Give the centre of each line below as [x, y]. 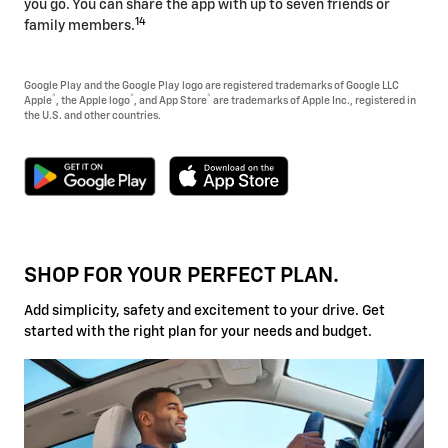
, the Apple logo [93, 101]
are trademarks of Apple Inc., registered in [313, 101]
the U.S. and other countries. [92, 116]
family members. [79, 26]
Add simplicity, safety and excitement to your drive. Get [204, 310]
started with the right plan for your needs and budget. [198, 331]
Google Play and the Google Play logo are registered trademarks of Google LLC [211, 86]
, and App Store [170, 101]
